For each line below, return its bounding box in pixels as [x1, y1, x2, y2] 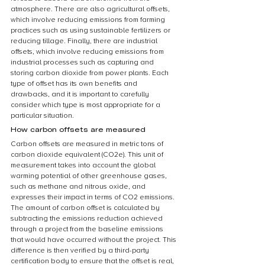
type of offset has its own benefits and [11, 79, 139, 88]
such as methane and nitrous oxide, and [11, 182, 147, 191]
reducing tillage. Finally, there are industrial [11, 37, 159, 46]
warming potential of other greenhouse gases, [11, 172, 169, 180]
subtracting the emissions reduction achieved [11, 214, 164, 223]
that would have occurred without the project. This [11, 235, 178, 244]
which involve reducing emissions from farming [11, 15, 167, 24]
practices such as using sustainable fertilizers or [11, 26, 172, 35]
